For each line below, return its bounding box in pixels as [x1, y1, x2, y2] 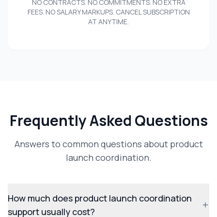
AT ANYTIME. [88, 17, 129, 27]
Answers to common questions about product [14, 138, 203, 150]
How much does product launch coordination [8, 192, 192, 204]
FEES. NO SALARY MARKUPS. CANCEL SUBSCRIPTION [27, 7, 190, 17]
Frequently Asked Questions [9, 110, 208, 131]
